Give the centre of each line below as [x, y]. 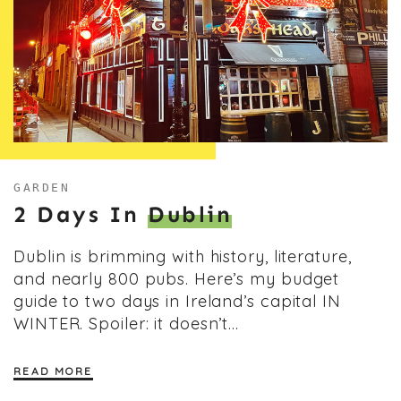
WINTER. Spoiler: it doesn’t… [127, 323]
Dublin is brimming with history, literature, [183, 256]
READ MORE [53, 371]
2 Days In [81, 214]
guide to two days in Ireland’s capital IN [177, 301]
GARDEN [42, 187]
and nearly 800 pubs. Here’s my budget [177, 278]
